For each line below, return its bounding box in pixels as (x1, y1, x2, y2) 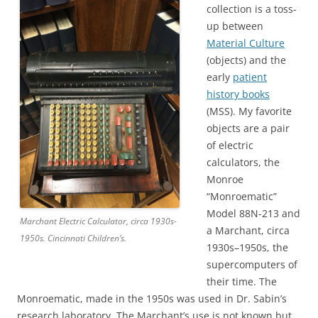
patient (233, 70, 267, 84)
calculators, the (207, 155, 280, 169)
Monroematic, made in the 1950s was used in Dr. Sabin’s (17, 291, 287, 305)
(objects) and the (207, 53, 286, 67)
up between (207, 18, 263, 33)
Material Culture (207, 35, 285, 50)
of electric (207, 138, 253, 152)
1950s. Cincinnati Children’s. (20, 231, 126, 244)
